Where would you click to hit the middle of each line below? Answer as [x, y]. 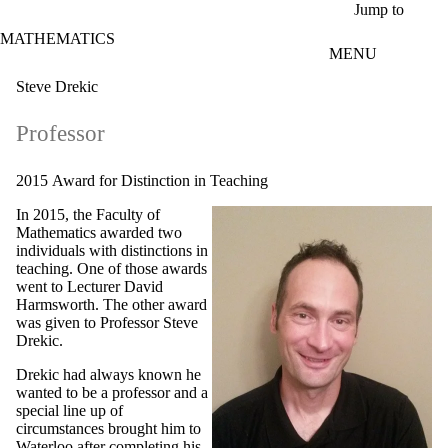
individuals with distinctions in [112, 251]
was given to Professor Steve [107, 323]
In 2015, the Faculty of [88, 215]
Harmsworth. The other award [111, 305]
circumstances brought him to [108, 429]
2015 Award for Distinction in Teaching [142, 181]
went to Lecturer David [89, 287]
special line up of [69, 411]
